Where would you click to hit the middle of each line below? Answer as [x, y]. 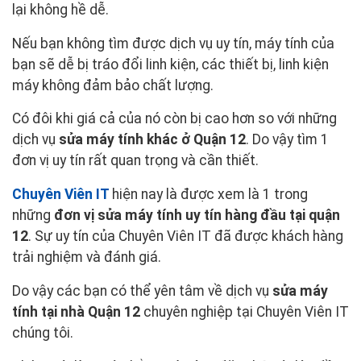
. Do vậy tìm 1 [287, 140]
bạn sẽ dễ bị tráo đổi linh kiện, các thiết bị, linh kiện [170, 64]
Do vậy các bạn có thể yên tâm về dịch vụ [142, 290]
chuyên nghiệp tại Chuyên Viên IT [246, 311]
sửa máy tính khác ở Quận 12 [152, 140]
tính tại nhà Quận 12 [78, 311]
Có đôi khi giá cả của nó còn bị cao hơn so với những [174, 119]
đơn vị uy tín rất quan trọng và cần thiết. [135, 161]
